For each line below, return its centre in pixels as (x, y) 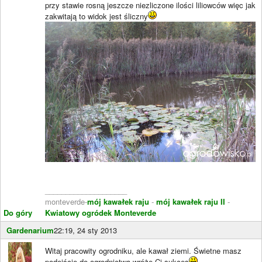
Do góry (18, 213)
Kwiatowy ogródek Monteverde (101, 213)
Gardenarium (30, 230)
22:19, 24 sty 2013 (85, 230)
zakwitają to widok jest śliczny (96, 16)
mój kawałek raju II (191, 202)
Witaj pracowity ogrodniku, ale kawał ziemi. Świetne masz (143, 251)
